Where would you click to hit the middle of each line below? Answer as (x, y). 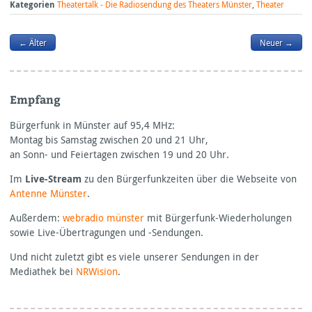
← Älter (32, 43)
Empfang (35, 100)
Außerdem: (36, 218)
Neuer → (277, 43)
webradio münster (103, 218)
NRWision (97, 272)
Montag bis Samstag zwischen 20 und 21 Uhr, (109, 140)
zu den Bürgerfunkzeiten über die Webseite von (189, 179)
